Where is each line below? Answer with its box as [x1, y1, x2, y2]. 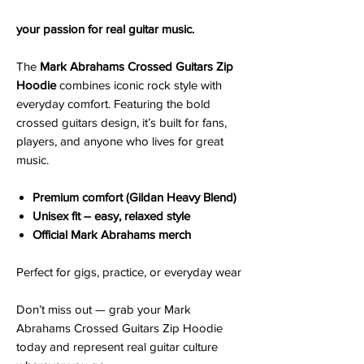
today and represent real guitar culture [16, 339, 218, 353]
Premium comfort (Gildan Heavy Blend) [32, 189, 236, 204]
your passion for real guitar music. [16, 21, 194, 36]
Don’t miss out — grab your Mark [16, 301, 191, 316]
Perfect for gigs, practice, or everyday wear [16, 264, 241, 279]
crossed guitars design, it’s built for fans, [16, 115, 227, 129]
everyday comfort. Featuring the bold [16, 96, 210, 110]
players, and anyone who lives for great [16, 133, 223, 148]
